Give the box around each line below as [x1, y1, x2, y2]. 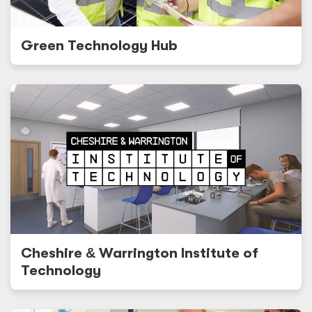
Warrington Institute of [95, 245, 258, 261]
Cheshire [21, 245, 86, 261]
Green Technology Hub [21, 38, 178, 54]
